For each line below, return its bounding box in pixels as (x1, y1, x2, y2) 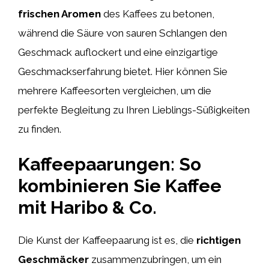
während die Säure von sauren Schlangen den (18, 26, 227, 39)
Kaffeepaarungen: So (18, 154, 201, 175)
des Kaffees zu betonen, (101, 7, 214, 20)
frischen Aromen (18, 7, 101, 20)
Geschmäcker (18, 253, 89, 265)
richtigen (196, 234, 241, 246)
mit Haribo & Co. (18, 197, 157, 218)
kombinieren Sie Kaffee (18, 175, 222, 196)
